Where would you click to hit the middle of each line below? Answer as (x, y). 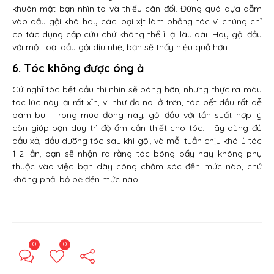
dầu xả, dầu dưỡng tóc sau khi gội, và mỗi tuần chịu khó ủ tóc (137, 141)
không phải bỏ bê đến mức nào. (76, 180)
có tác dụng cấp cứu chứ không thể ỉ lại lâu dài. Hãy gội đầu (137, 35)
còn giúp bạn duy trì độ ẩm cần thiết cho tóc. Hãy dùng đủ (137, 128)
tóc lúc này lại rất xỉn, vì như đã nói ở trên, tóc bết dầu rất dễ (137, 102)
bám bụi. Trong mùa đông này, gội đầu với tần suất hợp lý (137, 115)
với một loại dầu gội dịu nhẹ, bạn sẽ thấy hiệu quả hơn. (121, 47)
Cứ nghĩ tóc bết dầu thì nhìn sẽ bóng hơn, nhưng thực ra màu (137, 90)
